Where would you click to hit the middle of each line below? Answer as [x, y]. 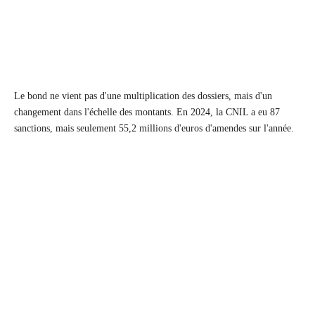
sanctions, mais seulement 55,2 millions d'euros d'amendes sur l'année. [154, 129]
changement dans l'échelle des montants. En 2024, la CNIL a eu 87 [147, 112]
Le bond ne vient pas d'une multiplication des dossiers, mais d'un [143, 96]
